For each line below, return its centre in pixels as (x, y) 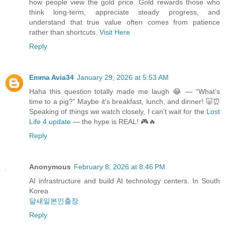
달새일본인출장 (54, 201)
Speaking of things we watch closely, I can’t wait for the (118, 111)
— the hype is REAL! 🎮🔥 (113, 121)
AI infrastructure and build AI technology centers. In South (125, 181)
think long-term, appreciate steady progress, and (125, 12)
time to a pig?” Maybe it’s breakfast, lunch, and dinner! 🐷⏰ (125, 101)
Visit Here (115, 32)
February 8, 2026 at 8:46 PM (120, 166)
